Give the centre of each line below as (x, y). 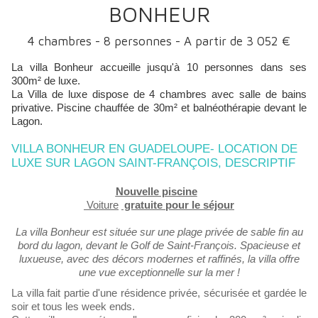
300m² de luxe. (46, 81)
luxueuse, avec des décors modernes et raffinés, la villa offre (159, 259)
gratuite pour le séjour (178, 205)
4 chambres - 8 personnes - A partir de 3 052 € (159, 41)
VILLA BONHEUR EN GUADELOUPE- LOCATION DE (154, 149)
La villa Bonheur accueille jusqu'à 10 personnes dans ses (159, 67)
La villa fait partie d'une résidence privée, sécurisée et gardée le (159, 293)
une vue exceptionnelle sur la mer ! (159, 272)
